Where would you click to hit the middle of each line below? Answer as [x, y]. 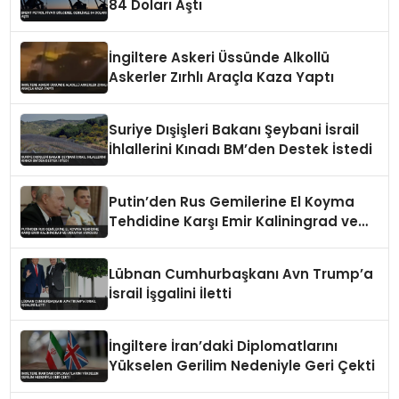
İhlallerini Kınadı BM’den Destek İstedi [241, 150]
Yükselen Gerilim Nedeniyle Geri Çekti [242, 366]
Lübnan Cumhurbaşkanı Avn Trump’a [241, 274]
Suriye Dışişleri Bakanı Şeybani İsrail [234, 130]
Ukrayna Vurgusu [170, 241]
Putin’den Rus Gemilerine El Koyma [232, 202]
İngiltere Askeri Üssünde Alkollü [220, 58]
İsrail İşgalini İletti [171, 294]
